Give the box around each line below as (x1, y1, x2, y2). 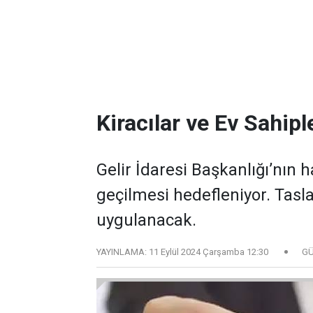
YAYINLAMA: (96, 247, 147, 257)
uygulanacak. (96, 210, 196, 230)
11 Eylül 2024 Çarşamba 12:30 (149, 247, 268, 257)
